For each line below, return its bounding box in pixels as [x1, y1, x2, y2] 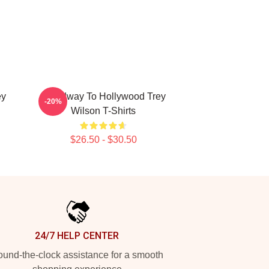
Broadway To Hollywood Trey [41, 91, 166, 101]
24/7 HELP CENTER [35, 230, 119, 241]
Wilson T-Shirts [71, 106, 136, 116]
